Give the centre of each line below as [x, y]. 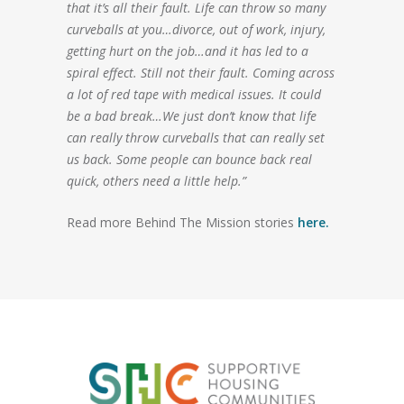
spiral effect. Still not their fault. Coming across [201, 72]
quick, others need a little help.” [156, 180]
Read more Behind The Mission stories [182, 222]
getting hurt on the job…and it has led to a [188, 50]
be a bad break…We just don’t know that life [192, 115]
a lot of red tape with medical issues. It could [194, 94]
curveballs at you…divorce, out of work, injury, [196, 29]
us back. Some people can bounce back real [189, 159]
